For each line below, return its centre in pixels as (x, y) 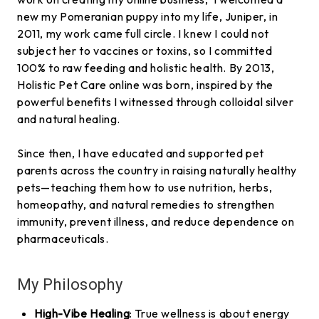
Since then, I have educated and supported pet (141, 153)
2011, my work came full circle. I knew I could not (143, 33)
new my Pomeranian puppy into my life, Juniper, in (148, 16)
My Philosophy (70, 284)
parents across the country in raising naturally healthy (157, 170)
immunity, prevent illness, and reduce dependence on (156, 221)
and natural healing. (69, 119)
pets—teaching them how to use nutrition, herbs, (145, 187)
